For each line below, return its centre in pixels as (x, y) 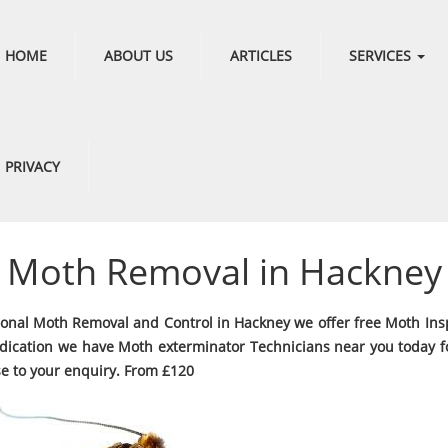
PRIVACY (32, 166)
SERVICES (381, 55)
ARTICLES (260, 55)
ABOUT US (138, 55)
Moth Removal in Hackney (224, 271)
